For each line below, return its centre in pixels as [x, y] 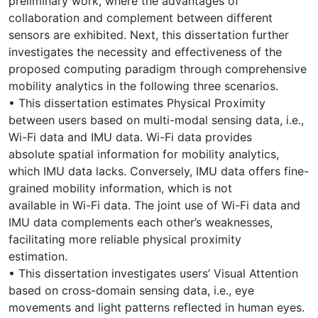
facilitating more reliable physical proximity [125, 239]
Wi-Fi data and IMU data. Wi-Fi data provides [130, 137]
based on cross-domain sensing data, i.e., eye [131, 290]
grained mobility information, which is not [120, 188]
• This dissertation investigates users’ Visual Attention [153, 273]
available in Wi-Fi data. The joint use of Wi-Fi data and [154, 205]
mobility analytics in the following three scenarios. [143, 86]
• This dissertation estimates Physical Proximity [137, 103]
